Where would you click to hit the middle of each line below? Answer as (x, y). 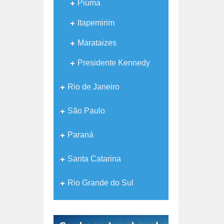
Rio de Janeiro (93, 87)
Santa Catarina (94, 159)
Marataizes (97, 43)
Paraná (80, 135)
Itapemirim (96, 23)
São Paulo (86, 111)
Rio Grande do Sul (100, 183)
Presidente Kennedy (113, 63)
